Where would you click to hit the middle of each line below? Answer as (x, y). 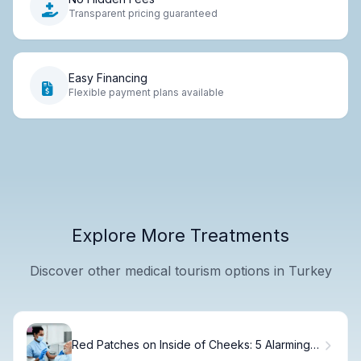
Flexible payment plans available (146, 93)
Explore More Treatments (180, 235)
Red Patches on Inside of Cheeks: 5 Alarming (191, 345)
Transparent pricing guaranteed (143, 14)
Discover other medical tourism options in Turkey (180, 270)
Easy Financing (108, 78)
